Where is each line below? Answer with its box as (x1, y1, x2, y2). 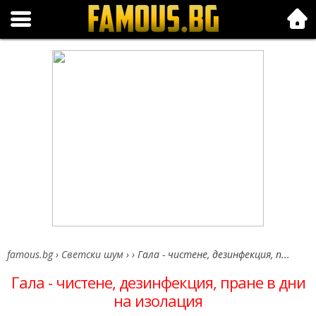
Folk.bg (7, 4, 39, 18)
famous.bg (7, 248, 53, 261)
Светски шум (61, 248, 126, 261)
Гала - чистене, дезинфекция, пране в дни (11, 272, 305, 293)
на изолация (114, 290, 202, 311)
